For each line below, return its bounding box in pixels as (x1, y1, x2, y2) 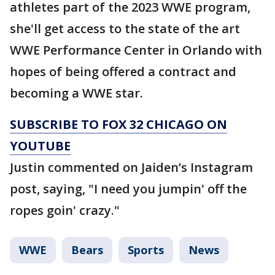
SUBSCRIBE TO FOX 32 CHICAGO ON (10, 116, 227, 133)
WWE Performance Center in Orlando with (10, 42, 262, 58)
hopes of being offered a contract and (10, 63, 236, 80)
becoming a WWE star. (10, 85, 143, 101)
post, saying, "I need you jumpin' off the (10, 180, 247, 197)
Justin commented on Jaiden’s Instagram (10, 159, 253, 176)
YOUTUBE (10, 137, 71, 154)
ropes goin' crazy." (10, 202, 120, 219)
